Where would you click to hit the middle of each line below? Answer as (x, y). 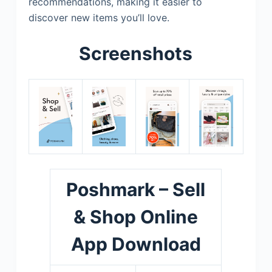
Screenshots (136, 53)
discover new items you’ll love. (99, 17)
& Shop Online (136, 216)
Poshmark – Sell (136, 189)
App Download (136, 244)
